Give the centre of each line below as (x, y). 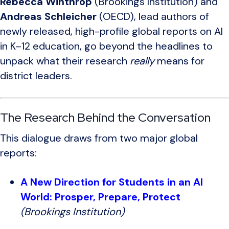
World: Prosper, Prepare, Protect (100, 197)
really (142, 61)
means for (179, 61)
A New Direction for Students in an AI (112, 182)
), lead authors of (169, 17)
